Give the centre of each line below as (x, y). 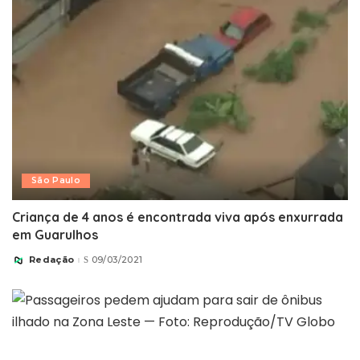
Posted (31, 263)
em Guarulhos (55, 234)
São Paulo (56, 180)
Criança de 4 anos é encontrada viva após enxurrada (178, 217)
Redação (52, 260)
